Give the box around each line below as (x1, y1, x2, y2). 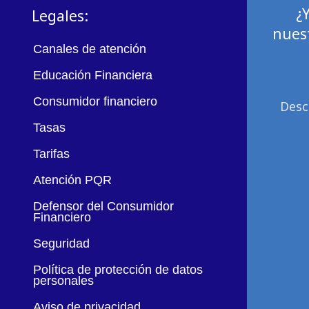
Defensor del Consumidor (32, 199, 174, 214)
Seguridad (32, 237, 90, 251)
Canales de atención (32, 42, 146, 57)
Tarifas (32, 147, 70, 161)
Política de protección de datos (32, 263, 203, 277)
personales (32, 274, 94, 288)
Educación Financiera (32, 68, 152, 83)
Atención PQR (32, 173, 112, 188)
